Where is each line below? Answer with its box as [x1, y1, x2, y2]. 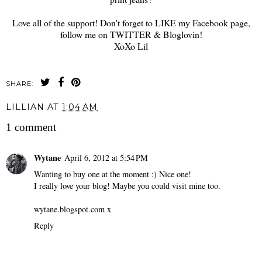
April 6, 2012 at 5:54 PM [64, 151, 148, 163]
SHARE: [6, 80, 33, 88]
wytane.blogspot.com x [34, 203, 111, 215]
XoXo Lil [114, 40, 148, 53]
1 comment [6, 121, 56, 134]
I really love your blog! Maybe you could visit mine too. [34, 180, 220, 191]
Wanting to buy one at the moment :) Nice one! [34, 168, 191, 180]
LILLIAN [6, 102, 44, 113]
